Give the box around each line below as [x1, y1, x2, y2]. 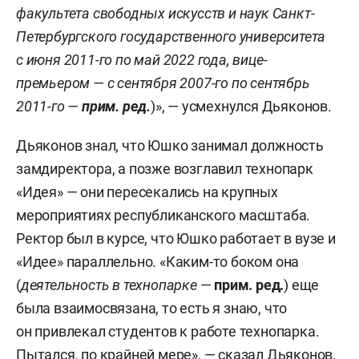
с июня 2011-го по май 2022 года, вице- [16, 50, 268, 68]
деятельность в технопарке [20, 276, 197, 293]
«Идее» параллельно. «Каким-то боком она [16, 252, 300, 270]
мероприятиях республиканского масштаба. [16, 206, 311, 224]
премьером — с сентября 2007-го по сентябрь [16, 74, 310, 91]
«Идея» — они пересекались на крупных [16, 183, 278, 200]
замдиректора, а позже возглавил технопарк [16, 159, 313, 177]
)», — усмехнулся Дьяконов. [151, 97, 332, 115]
